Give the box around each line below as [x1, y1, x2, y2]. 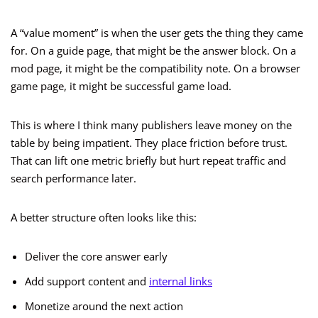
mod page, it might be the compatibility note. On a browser [11, 61, 300, 76]
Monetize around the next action [25, 299, 183, 314]
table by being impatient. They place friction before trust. [11, 136, 287, 150]
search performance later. [11, 171, 136, 186]
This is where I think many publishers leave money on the [11, 118, 292, 133]
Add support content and [25, 274, 149, 289]
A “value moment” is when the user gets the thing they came [11, 26, 303, 40]
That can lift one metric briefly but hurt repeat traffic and [11, 153, 286, 168]
